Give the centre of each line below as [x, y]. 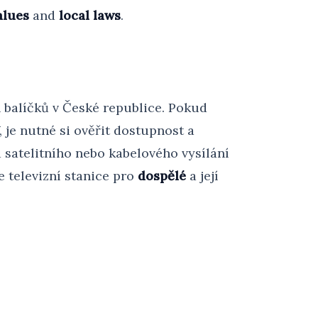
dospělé [162, 176]
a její [202, 176]
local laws [90, 15]
